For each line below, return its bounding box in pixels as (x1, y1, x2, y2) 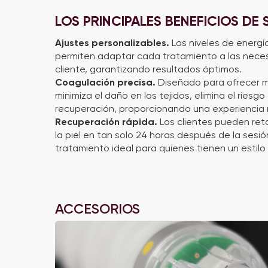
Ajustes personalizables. (55, 37, 172, 48)
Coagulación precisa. (55, 77, 156, 88)
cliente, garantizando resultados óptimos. (55, 63, 242, 75)
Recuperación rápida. (55, 116, 157, 127)
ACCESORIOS (55, 200, 140, 217)
